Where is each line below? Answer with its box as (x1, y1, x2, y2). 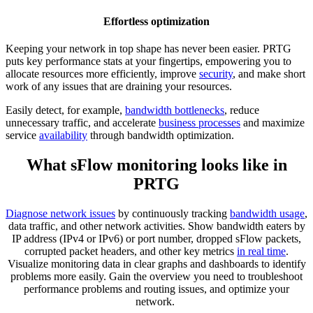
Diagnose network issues (6, 208, 115, 220)
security (199, 68, 233, 80)
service (6, 129, 39, 142)
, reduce (224, 104, 259, 117)
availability (39, 129, 87, 142)
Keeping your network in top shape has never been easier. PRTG (6, 43, 291, 55)
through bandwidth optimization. (87, 129, 234, 142)
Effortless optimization (103, 15, 210, 28)
